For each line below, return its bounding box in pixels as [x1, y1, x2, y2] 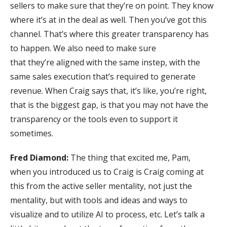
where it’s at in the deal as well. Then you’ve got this [10, 14, 207, 25]
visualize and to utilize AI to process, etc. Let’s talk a [10, 208, 205, 220]
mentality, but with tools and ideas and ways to [10, 194, 187, 206]
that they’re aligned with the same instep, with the [10, 56, 200, 68]
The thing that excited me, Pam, [68, 152, 191, 163]
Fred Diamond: [10, 152, 68, 163]
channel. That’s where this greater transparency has [10, 28, 209, 40]
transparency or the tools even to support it [10, 113, 178, 125]
